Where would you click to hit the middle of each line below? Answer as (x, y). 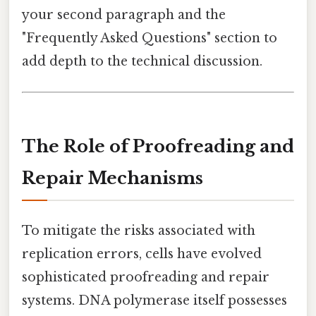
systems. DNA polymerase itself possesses (154, 301)
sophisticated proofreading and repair (146, 278)
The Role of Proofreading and (158, 147)
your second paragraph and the (124, 15)
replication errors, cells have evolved (142, 254)
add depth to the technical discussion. (142, 62)
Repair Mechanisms (113, 178)
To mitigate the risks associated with (139, 231)
